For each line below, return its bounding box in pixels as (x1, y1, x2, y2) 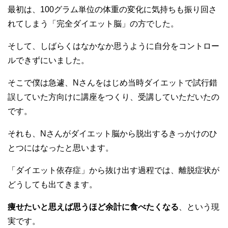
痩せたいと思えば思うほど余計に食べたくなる (8, 203, 179, 211)
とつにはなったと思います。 (8, 144, 113, 152)
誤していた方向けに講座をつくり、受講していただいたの (8, 93, 219, 101)
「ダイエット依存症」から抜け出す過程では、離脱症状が (8, 166, 219, 175)
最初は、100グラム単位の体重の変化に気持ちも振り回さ (8, 5, 217, 14)
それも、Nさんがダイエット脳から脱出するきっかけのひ (8, 129, 217, 138)
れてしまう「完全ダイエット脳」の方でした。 (8, 19, 179, 28)
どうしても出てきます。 (8, 180, 97, 189)
